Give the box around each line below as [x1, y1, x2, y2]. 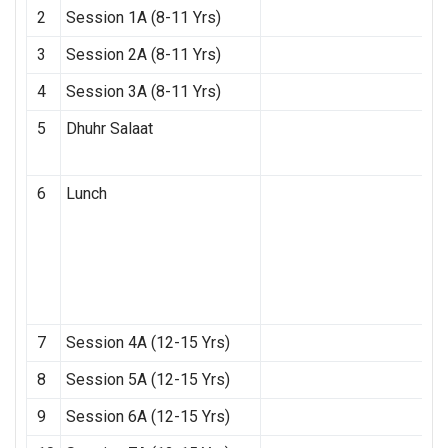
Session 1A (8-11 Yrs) [65, 8, 221, 28]
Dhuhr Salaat [65, 119, 153, 139]
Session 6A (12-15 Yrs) [65, 407, 230, 427]
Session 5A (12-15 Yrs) [65, 370, 230, 390]
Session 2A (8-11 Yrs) [65, 45, 221, 65]
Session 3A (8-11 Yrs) [65, 82, 221, 102]
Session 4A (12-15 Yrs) [65, 333, 230, 353]
